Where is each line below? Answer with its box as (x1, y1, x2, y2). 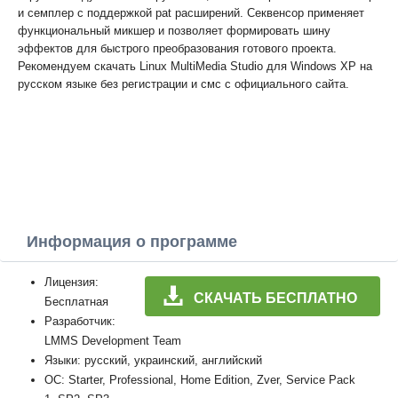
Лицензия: (44, 275, 99, 289)
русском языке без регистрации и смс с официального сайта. (18, 77, 349, 91)
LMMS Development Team (44, 334, 181, 347)
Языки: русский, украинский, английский (44, 354, 262, 367)
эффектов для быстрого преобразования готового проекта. (18, 42, 337, 55)
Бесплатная (44, 295, 108, 308)
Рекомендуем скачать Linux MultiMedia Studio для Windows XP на (18, 60, 372, 73)
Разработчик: (44, 314, 115, 328)
